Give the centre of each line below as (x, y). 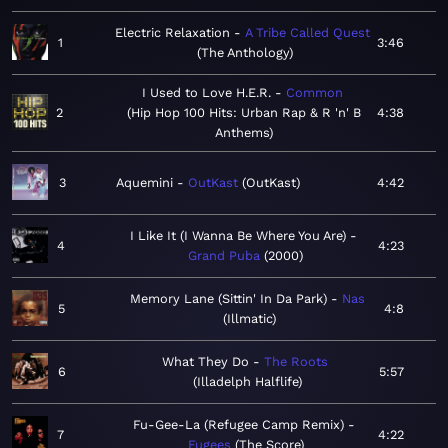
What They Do (206, 362)
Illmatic (250, 319)
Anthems (242, 133)
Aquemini (144, 183)
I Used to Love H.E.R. (206, 93)
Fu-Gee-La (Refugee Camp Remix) (238, 425)
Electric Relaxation (173, 33)
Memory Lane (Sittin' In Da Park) (229, 299)
